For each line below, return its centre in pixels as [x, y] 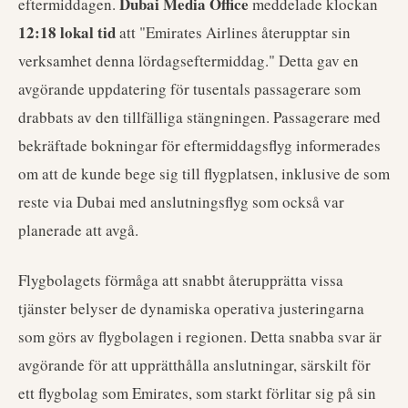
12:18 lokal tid [67, 32]
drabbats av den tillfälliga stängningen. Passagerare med [199, 117]
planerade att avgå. [78, 230]
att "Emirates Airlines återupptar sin [233, 32]
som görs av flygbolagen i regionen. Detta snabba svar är [200, 337]
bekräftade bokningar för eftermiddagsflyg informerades [199, 145]
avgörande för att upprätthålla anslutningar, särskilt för [194, 365]
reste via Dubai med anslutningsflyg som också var [181, 202]
